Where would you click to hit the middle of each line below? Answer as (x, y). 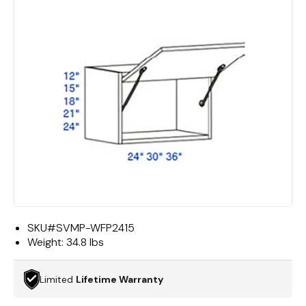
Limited (58, 279)
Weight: (47, 242)
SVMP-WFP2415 (95, 228)
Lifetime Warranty (120, 279)
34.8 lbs (85, 242)
